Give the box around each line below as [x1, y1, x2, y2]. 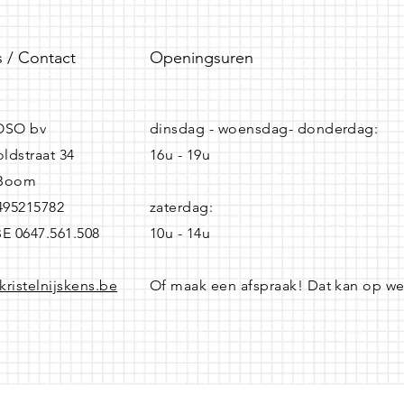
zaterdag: [150, 198, 214, 216]
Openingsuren [150, 48, 253, 68]
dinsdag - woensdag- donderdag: [150, 120, 379, 137]
